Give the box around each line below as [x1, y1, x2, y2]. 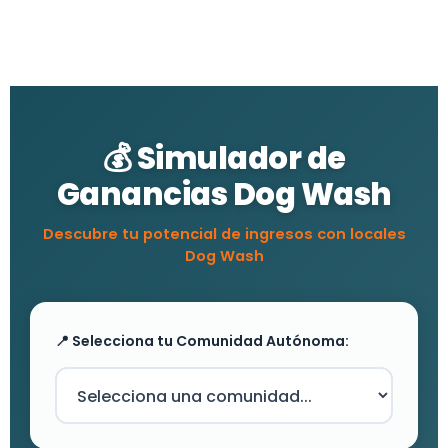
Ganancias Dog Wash [56, 173, 392, 217]
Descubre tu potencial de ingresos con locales [42, 224, 406, 245]
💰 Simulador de [102, 137, 346, 181]
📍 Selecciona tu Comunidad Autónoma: [55, 331, 349, 352]
